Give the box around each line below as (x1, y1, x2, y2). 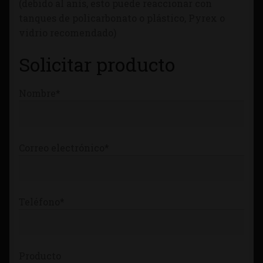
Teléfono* (19, 195, 65, 208)
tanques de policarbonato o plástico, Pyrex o (19, 12, 225, 25)
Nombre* (19, 87, 60, 100)
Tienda (25, 6, 57, 19)
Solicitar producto (19, 51, 175, 77)
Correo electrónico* (19, 141, 109, 154)
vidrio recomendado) (19, 26, 116, 39)
